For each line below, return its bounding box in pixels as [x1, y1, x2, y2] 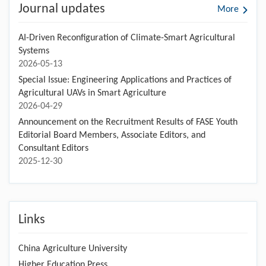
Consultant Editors [18, 144, 88, 153]
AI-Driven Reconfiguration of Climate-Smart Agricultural [18, 33, 235, 43]
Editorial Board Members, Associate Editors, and [18, 131, 205, 140]
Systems [18, 46, 49, 56]
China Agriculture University [18, 244, 127, 254]
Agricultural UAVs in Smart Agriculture [18, 88, 166, 98]
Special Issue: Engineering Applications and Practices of [18, 75, 232, 85]
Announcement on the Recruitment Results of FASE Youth [18, 118, 237, 127]
